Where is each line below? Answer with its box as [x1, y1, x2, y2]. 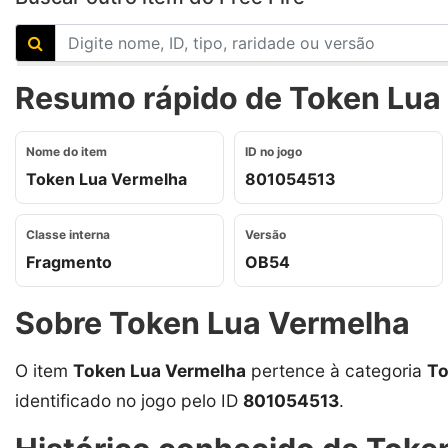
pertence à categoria [246, 359, 427, 381]
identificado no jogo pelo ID [15, 389, 243, 411]
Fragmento [26, 251, 112, 272]
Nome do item [26, 143, 107, 159]
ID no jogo [245, 143, 302, 159]
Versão [245, 226, 286, 242]
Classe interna [26, 226, 110, 242]
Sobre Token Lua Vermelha [15, 304, 410, 341]
